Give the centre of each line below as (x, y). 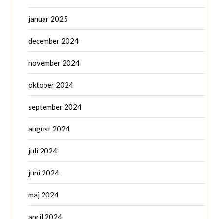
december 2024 (54, 40)
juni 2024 (44, 172)
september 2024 (55, 106)
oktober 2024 (51, 84)
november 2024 (54, 62)
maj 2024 (44, 194)
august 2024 (49, 128)
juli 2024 (43, 150)
